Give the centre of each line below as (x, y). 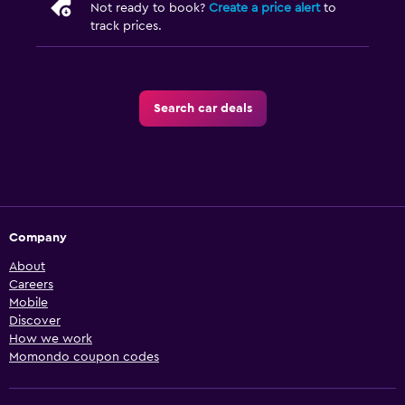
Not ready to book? (150, 9)
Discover (35, 321)
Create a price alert (264, 9)
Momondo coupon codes (84, 358)
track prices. (126, 27)
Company (38, 238)
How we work (51, 339)
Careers (31, 285)
